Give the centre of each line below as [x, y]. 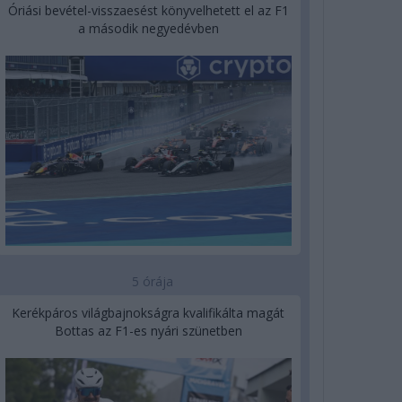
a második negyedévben [148, 28]
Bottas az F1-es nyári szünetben [148, 331]
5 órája [153, 282]
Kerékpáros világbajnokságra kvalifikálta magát [149, 313]
